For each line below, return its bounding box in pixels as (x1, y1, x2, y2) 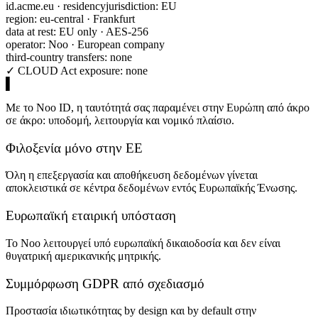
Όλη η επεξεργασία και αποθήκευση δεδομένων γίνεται (6, 169, 258, 182)
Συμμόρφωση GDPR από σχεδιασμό (6, 275, 204, 291)
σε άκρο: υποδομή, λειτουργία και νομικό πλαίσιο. (6, 114, 234, 126)
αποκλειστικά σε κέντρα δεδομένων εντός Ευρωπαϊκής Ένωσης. (6, 182, 297, 194)
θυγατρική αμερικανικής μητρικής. (6, 249, 161, 262)
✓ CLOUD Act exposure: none (6, 64, 148, 77)
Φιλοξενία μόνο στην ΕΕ (6, 140, 143, 155)
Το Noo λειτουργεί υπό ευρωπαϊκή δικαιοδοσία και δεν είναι (6, 236, 280, 249)
